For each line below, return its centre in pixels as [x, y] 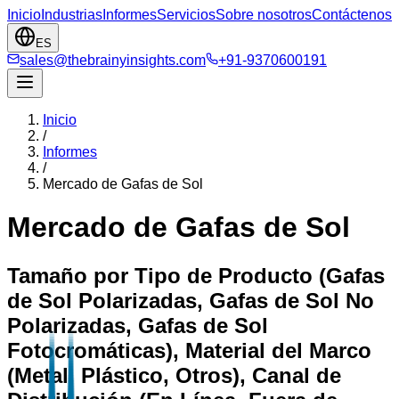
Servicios [186, 15]
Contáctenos [352, 15]
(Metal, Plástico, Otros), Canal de [174, 375]
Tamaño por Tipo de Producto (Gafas [196, 275]
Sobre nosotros [264, 15]
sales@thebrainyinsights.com [113, 60]
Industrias [72, 15]
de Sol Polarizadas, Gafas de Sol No [191, 300]
